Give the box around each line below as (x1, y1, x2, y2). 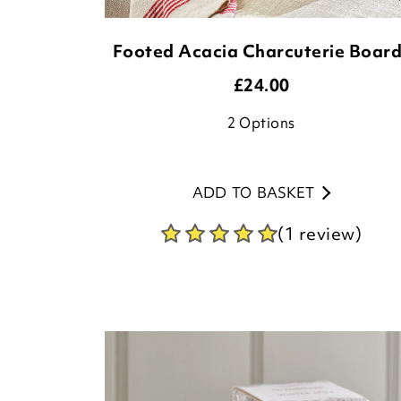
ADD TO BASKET (192, 183, 314, 202)
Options (239, 113, 295, 132)
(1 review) (277, 222, 362, 245)
